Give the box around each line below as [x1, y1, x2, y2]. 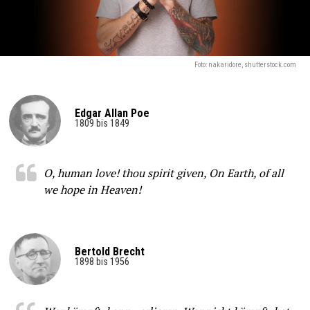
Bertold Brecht [75, 244, 145, 258]
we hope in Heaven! [43, 181, 141, 197]
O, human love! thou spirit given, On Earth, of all [43, 165, 284, 181]
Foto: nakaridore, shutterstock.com [194, 60, 296, 69]
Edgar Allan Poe [75, 106, 149, 120]
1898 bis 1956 [75, 255, 129, 268]
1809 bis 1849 [75, 117, 129, 129]
